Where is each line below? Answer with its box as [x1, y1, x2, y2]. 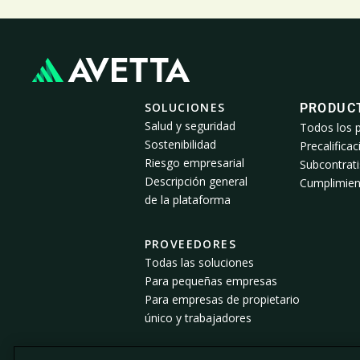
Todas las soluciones [144, 255, 254, 271]
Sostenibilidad [144, 137, 216, 153]
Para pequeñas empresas [144, 273, 277, 289]
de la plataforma [144, 192, 231, 208]
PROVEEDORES [144, 236, 236, 252]
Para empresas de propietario [144, 292, 300, 308]
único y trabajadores [144, 310, 252, 326]
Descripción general [144, 174, 247, 190]
